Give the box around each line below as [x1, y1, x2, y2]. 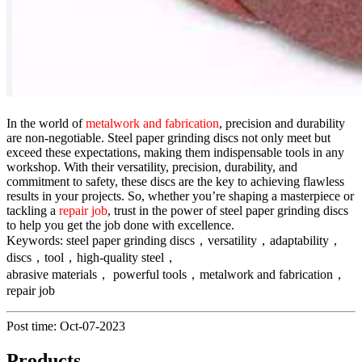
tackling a [6, 203, 59, 217]
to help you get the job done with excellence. [6, 217, 234, 232]
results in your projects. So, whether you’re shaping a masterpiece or [6, 188, 354, 203]
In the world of [6, 116, 86, 130]
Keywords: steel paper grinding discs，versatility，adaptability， [6, 233, 342, 247]
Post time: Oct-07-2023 [6, 318, 125, 333]
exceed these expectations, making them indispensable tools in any [6, 145, 344, 159]
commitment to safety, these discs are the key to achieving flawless [6, 174, 344, 188]
